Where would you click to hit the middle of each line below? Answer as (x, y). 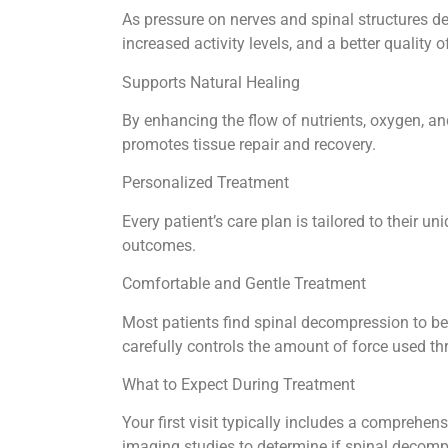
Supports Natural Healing (213, 82)
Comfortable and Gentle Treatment (246, 284)
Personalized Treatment (207, 183)
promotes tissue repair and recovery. (251, 144)
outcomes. (161, 245)
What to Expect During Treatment (240, 384)
